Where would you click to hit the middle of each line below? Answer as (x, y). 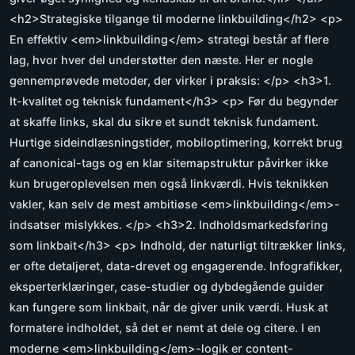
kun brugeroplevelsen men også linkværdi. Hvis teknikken (169, 184)
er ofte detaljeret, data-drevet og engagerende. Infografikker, (176, 266)
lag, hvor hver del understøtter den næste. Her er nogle (161, 60)
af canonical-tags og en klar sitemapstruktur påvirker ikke (169, 163)
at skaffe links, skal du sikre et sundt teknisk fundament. (164, 122)
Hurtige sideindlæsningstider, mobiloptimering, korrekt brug (176, 143)
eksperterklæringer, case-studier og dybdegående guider (167, 287)
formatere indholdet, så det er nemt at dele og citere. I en (165, 328)
